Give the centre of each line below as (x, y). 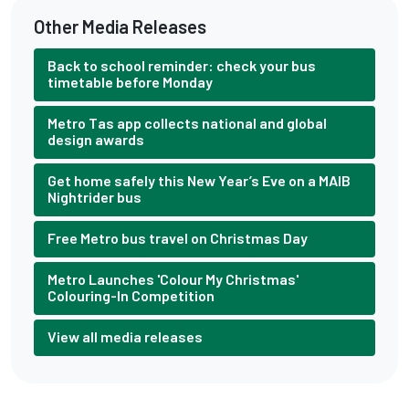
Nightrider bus (94, 197)
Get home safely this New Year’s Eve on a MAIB (199, 180)
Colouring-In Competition (131, 295)
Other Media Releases (120, 26)
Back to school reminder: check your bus (182, 65)
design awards (96, 139)
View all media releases (125, 336)
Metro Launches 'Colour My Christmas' (173, 279)
